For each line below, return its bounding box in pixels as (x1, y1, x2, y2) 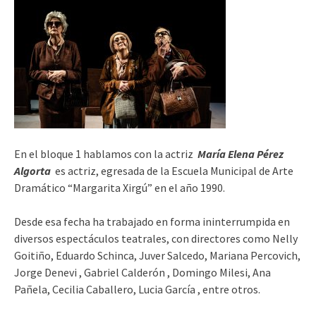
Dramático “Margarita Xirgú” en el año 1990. (14, 180, 225, 195)
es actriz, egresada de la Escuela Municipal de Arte (55, 163, 293, 178)
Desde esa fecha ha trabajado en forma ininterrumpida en (14, 214, 290, 229)
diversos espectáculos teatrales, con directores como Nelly (14, 231, 298, 245)
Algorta (14, 163, 51, 178)
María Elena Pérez (197, 146, 284, 161)
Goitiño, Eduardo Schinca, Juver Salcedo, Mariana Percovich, (14, 248, 300, 262)
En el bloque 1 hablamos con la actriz (14, 146, 197, 161)
